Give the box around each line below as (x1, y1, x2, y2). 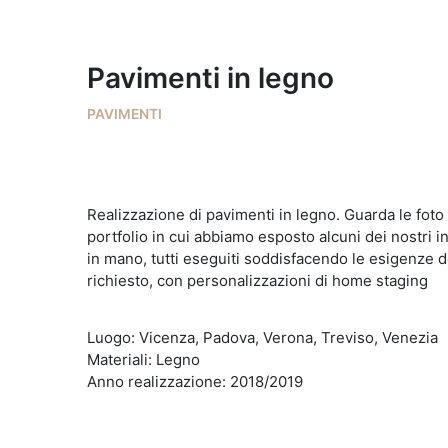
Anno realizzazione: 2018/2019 (87, 372, 303, 391)
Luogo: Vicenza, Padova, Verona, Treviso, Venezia (87, 328, 438, 347)
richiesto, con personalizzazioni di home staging (87, 271, 428, 290)
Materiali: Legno (87, 350, 200, 369)
